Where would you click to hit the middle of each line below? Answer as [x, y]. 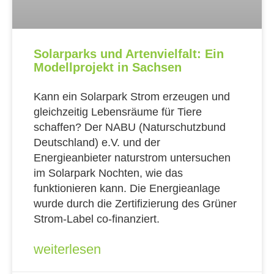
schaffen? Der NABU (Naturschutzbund [130, 128]
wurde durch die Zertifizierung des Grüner [135, 204]
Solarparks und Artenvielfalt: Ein [129, 54]
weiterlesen [67, 250]
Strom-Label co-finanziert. [97, 219]
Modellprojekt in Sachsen [108, 68]
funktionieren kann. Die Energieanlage [127, 189]
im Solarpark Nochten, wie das [108, 173]
